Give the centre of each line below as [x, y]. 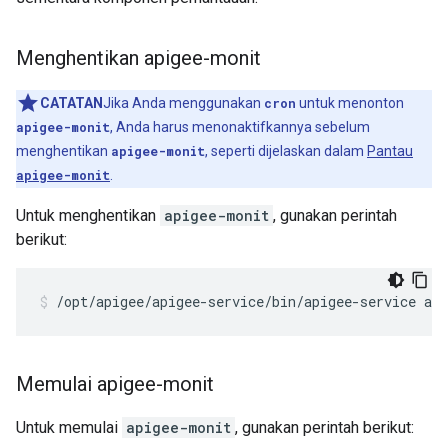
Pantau [390, 151]
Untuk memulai [69, 428]
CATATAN [71, 103]
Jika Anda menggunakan [183, 103]
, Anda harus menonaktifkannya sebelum [240, 127]
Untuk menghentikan [88, 216]
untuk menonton [350, 103]
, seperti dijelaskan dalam [286, 151]
